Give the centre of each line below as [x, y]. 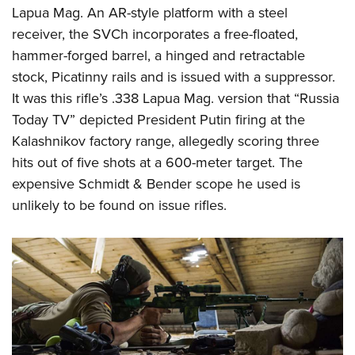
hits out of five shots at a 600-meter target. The [157, 162]
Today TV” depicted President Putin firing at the [158, 119]
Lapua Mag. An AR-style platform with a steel [150, 12]
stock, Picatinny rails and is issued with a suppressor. [174, 76]
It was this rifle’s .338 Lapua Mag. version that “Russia [176, 98]
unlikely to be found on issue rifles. [119, 205]
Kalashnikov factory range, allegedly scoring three [166, 141]
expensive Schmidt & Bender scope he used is [156, 183]
